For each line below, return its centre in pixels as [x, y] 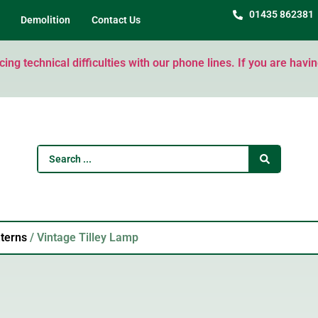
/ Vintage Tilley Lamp [83, 237]
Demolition [45, 20]
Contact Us [116, 20]
